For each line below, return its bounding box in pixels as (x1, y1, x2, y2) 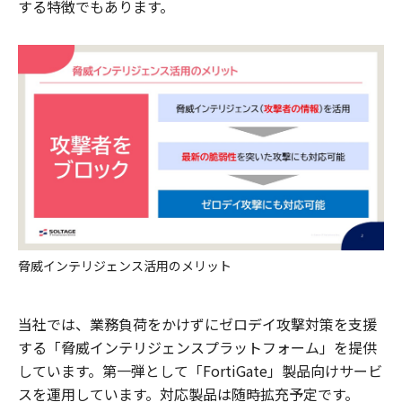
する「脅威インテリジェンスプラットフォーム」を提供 (18, 336, 377, 358)
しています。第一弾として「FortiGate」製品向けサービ (18, 360, 382, 381)
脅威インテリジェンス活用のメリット (18, 257, 232, 275)
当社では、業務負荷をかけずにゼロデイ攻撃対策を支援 (18, 313, 377, 335)
